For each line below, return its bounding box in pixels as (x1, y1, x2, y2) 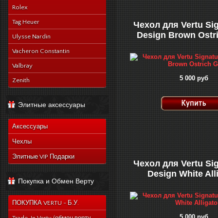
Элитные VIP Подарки (12, 153, 74, 160)
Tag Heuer (12, 18, 39, 25)
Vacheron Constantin (12, 48, 70, 54)
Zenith (12, 77, 30, 84)
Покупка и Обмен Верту (18, 177, 94, 185)
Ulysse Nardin (12, 33, 51, 40)
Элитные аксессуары (18, 101, 85, 109)
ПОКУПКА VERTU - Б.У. (12, 200, 79, 206)
